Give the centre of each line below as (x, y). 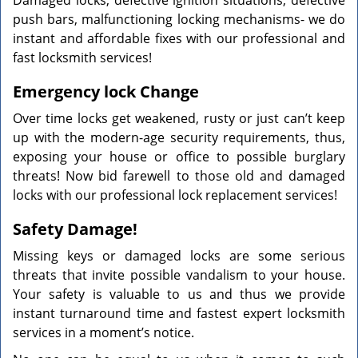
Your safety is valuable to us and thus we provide (179, 294)
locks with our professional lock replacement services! (177, 195)
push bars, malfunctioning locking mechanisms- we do (179, 19)
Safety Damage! (75, 229)
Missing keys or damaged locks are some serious (179, 256)
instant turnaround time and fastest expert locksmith (179, 313)
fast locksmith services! (82, 58)
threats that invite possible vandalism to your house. (179, 275)
